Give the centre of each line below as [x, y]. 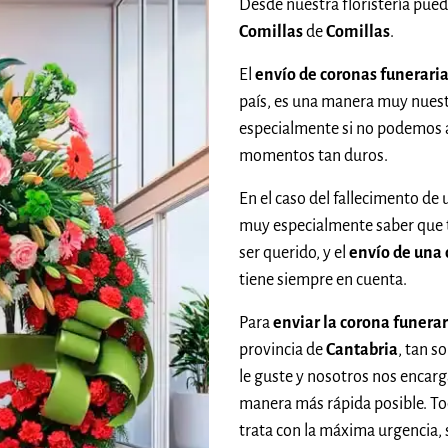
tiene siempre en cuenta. [323, 279]
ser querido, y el [294, 252]
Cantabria [362, 349]
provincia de [282, 349]
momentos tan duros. [313, 155]
